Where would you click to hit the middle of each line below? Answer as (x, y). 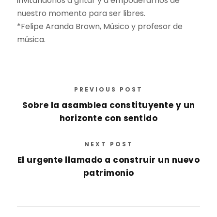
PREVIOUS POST (108, 89)
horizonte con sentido (108, 118)
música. (31, 39)
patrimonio (108, 173)
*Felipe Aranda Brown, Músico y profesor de (100, 26)
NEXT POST (108, 144)
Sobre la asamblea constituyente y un (108, 105)
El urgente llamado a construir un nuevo (108, 160)
